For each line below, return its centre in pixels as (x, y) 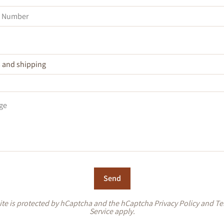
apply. (124, 211)
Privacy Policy (176, 203)
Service (101, 211)
